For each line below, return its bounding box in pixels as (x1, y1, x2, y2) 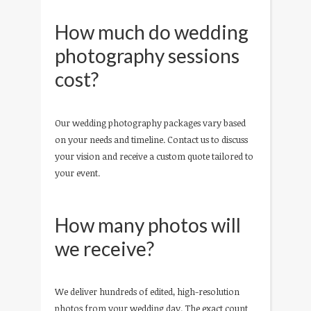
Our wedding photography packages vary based (55, 117, 246, 129)
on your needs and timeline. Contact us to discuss (55, 133, 248, 146)
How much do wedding (55, 20, 249, 44)
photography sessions (55, 44, 239, 68)
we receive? (55, 236, 154, 260)
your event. (55, 167, 100, 179)
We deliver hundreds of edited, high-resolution (55, 285, 239, 299)
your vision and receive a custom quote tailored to (55, 150, 253, 162)
